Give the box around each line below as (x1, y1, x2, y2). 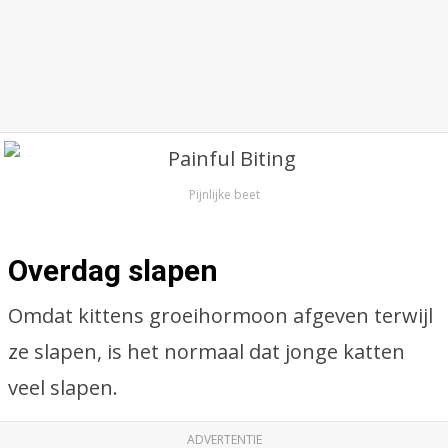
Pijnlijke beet (188, 186, 260, 203)
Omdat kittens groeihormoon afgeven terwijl (8, 302, 433, 329)
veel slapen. (8, 374, 118, 401)
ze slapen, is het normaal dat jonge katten (8, 338, 405, 365)
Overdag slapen (8, 253, 218, 288)
